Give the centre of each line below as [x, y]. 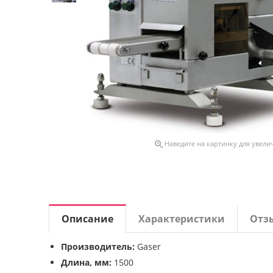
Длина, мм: [86, 262]
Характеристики [182, 219]
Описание [87, 219]
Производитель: [98, 246]
